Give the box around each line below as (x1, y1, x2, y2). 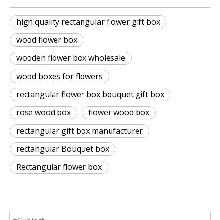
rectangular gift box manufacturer (16, 125, 143, 137)
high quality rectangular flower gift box (16, 16, 160, 27)
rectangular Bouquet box (16, 143, 109, 155)
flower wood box (88, 107, 149, 118)
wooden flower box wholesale (16, 53, 125, 64)
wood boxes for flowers (16, 71, 103, 82)
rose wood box (16, 107, 71, 118)
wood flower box (16, 34, 77, 46)
